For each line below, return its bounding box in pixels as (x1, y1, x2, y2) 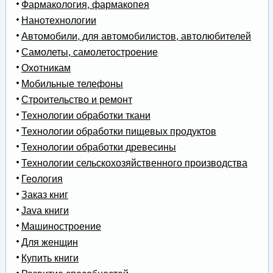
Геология (21, 173, 63, 184)
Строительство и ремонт (21, 94, 132, 105)
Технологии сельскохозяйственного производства (21, 157, 247, 168)
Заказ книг (21, 189, 68, 200)
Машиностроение (21, 221, 101, 232)
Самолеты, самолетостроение (21, 46, 158, 57)
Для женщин (21, 236, 78, 247)
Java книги (21, 205, 69, 216)
